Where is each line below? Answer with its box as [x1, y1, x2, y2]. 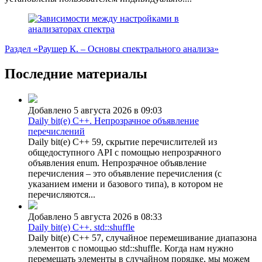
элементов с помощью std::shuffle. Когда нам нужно [28, 243, 233, 253]
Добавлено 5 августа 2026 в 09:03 [28, 105, 162, 115]
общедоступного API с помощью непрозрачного [28, 147, 221, 157]
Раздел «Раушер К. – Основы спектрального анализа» [5, 43, 219, 54]
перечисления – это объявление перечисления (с [28, 168, 222, 178]
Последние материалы [5, 65, 147, 81]
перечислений [28, 126, 85, 136]
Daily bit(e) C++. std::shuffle [28, 222, 135, 232]
